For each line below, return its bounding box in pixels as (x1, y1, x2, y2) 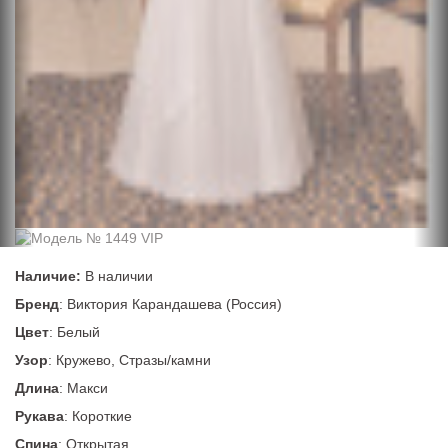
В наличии (81, 268, 153, 285)
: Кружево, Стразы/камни (48, 352, 211, 369)
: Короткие (64, 408, 132, 425)
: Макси (59, 380, 108, 397)
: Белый (49, 324, 100, 341)
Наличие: (15, 268, 81, 285)
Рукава (15, 408, 64, 425)
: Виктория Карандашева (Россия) (59, 296, 282, 313)
